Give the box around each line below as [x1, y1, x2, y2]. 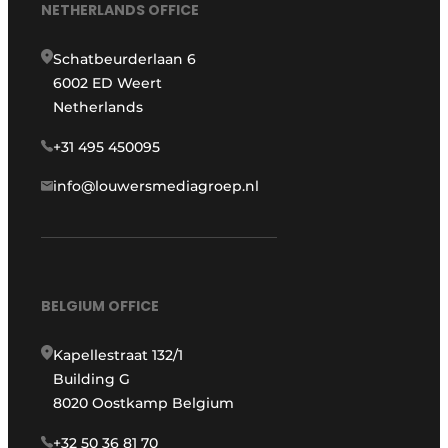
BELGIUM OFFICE [41, 296, 160, 316]
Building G [53, 370, 131, 388]
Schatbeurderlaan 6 [53, 50, 197, 69]
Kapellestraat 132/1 [53, 346, 184, 364]
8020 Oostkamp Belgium [53, 394, 235, 412]
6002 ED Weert [53, 74, 163, 93]
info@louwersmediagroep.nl [53, 177, 260, 196]
